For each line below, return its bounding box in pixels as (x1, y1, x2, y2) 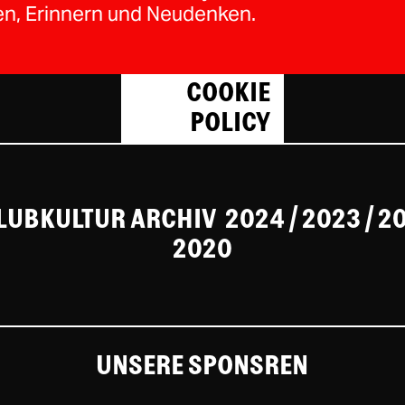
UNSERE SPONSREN (96, 353, 309, 381)
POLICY (190, 108, 271, 137)
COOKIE (186, 79, 271, 107)
